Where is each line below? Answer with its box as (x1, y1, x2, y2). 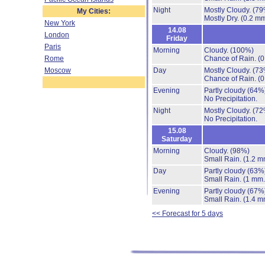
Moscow (44, 66, 71, 75)
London (44, 31, 69, 39)
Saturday (161, 135, 192, 143)
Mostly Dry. (204, 14, 241, 22)
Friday (166, 34, 188, 43)
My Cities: (77, 7, 111, 15)
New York (44, 19, 75, 27)
